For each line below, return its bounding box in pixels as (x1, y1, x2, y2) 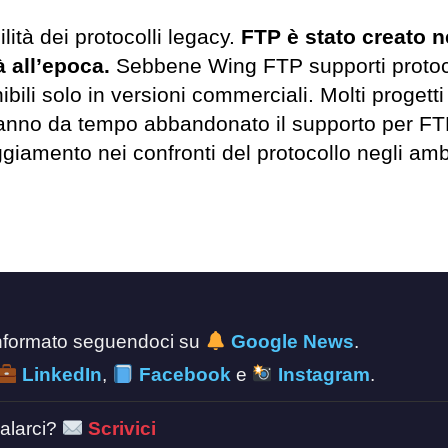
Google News (226, 331, 355, 353)
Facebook (133, 364, 231, 386)
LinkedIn (17, 364, 103, 386)
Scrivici (83, 418, 157, 440)
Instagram (272, 364, 370, 386)
